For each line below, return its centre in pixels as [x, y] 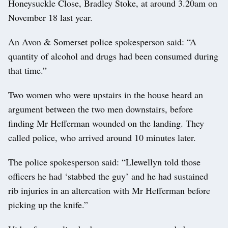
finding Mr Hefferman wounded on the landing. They [106, 123]
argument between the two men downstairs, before [101, 109]
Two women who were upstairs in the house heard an [106, 94]
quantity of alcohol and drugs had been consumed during [113, 56]
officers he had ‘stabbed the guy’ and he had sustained [108, 176]
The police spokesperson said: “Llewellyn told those [104, 162]
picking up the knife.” [48, 204]
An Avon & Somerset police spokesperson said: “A [102, 41]
